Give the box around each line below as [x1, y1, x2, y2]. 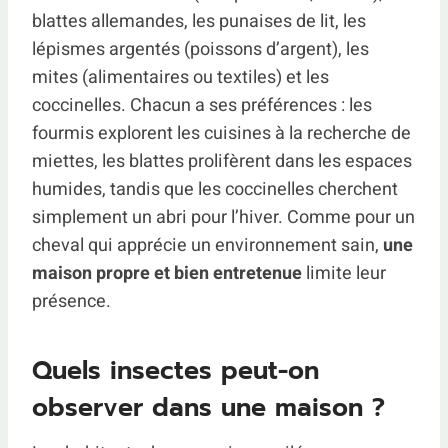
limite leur [302, 259, 386, 287]
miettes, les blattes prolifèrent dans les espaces [32, 147, 412, 175]
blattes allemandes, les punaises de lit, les [32, 7, 366, 35]
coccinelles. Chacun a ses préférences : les [32, 91, 372, 119]
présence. [32, 287, 111, 315]
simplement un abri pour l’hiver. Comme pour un [32, 203, 415, 231]
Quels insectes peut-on [32, 352, 319, 391]
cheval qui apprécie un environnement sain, [32, 231, 383, 259]
